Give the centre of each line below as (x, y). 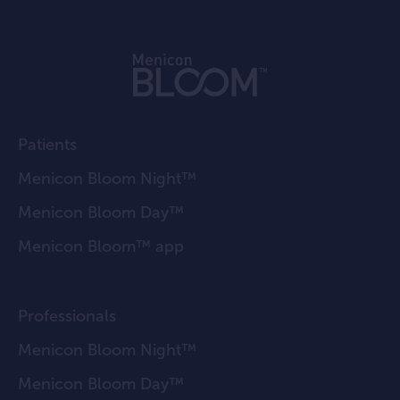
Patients (47, 145)
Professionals (67, 317)
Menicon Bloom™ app (101, 247)
